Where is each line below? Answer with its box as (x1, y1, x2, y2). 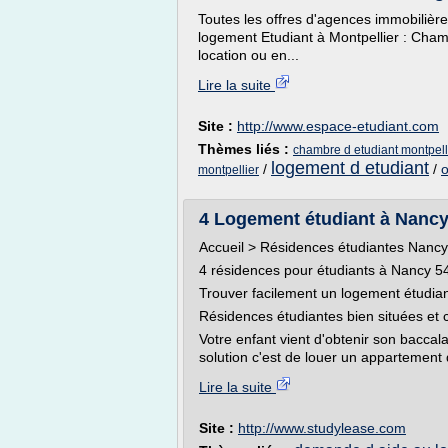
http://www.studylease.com (238, 420, 406, 436)
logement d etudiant (271, 158, 429, 178)
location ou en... (198, 47, 299, 63)
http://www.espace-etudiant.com (237, 118, 439, 134)
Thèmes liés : (198, 141, 293, 157)
